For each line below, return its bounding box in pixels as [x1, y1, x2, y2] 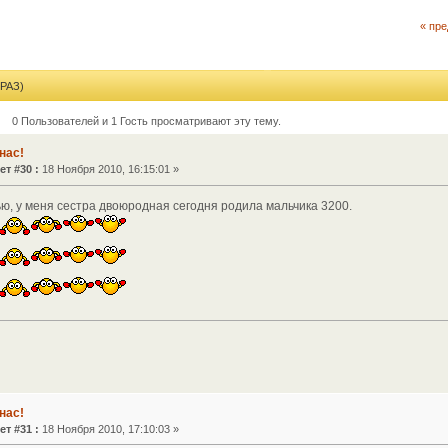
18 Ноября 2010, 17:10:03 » [38, 422, 179, 435]
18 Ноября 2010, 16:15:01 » [38, 163, 179, 176]
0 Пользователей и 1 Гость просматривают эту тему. [11, 114, 281, 127]
